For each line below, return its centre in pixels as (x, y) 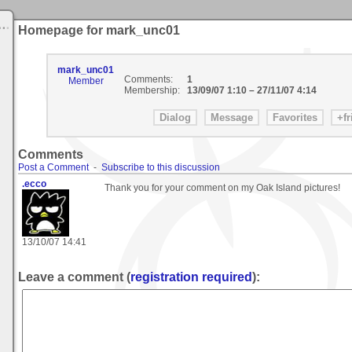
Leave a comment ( (74, 277)
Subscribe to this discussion (161, 168)
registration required (191, 277)
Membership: (152, 90)
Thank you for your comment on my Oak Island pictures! (222, 188)
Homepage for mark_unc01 (99, 30)
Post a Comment (53, 168)
